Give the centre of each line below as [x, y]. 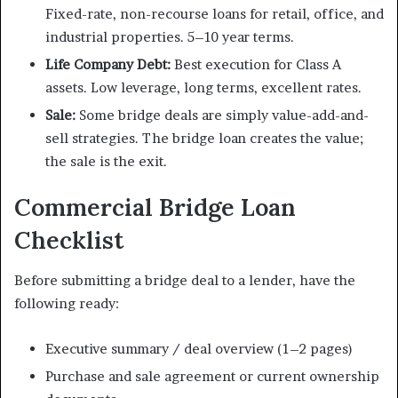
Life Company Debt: [110, 65]
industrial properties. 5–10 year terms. [170, 37]
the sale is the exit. [106, 162]
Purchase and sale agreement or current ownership [212, 376]
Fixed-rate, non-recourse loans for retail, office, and [215, 14]
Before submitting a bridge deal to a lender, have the [185, 280]
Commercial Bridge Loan [155, 207]
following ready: [67, 303]
